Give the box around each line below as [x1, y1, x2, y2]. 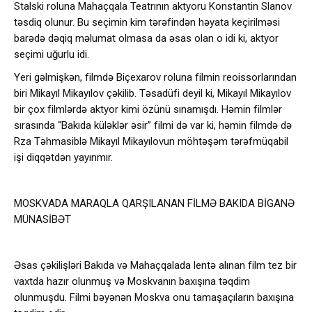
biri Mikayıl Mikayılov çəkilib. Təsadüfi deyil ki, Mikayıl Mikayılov [14, 87, 291, 100]
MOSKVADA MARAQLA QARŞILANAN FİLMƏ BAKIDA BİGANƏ [14, 197, 295, 210]
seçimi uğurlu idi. [14, 48, 89, 61]
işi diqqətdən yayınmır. [14, 151, 113, 164]
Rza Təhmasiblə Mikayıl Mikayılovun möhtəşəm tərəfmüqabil [14, 135, 288, 148]
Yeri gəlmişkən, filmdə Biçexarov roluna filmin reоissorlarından [14, 71, 297, 84]
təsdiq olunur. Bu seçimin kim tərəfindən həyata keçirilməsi [14, 16, 280, 29]
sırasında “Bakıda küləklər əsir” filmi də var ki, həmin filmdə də [14, 119, 292, 132]
